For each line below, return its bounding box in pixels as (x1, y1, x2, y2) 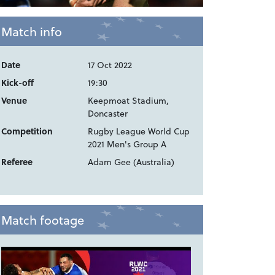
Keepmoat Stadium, (88, 94, 169, 107)
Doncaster (88, 107, 128, 120)
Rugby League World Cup (88, 125, 190, 138)
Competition (1, 125, 53, 138)
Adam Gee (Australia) (88, 155, 175, 169)
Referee (1, 155, 33, 169)
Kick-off (1, 76, 34, 90)
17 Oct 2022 (88, 58, 133, 72)
